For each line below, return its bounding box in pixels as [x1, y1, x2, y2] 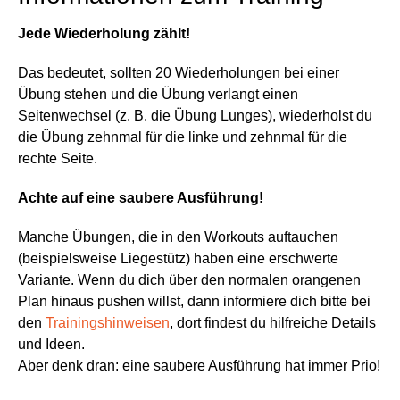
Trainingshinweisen [46, 315, 170, 331]
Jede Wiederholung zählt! [18, 26, 190, 42]
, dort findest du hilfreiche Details [170, 315, 376, 331]
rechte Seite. [18, 151, 97, 167]
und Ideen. [18, 337, 88, 353]
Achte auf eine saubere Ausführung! [18, 190, 263, 206]
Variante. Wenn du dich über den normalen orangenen [18, 272, 361, 288]
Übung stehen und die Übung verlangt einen [18, 87, 298, 103]
